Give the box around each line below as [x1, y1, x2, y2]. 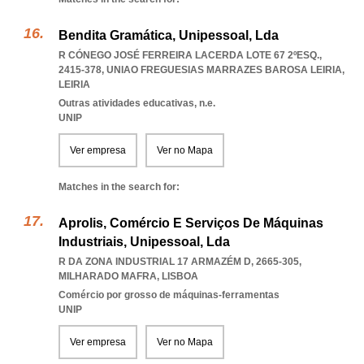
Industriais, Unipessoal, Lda [58, 235, 230, 249]
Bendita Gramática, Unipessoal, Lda [58, 28, 279, 42]
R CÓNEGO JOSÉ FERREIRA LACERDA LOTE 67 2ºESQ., [58, 50, 322, 61]
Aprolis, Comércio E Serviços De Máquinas [58, 216, 323, 230]
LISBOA [162, 271, 198, 282]
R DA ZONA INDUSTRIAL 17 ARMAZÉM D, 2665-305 [58, 256, 299, 267]
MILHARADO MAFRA [58, 271, 157, 282]
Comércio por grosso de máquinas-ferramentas [58, 289, 279, 301]
